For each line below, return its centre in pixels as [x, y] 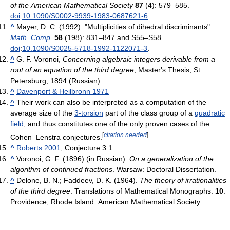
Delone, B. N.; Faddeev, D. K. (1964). [78, 180]
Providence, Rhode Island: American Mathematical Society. [106, 202]
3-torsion [89, 113]
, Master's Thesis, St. [168, 70]
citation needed [125, 135]
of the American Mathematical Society [72, 5]
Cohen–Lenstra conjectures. [56, 137]
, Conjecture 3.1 [87, 148]
